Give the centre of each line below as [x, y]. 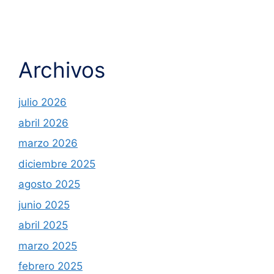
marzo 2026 [48, 143]
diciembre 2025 [57, 164]
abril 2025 [43, 225]
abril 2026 [43, 123]
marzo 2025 [48, 246]
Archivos [62, 70]
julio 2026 [43, 102]
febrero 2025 [50, 266]
